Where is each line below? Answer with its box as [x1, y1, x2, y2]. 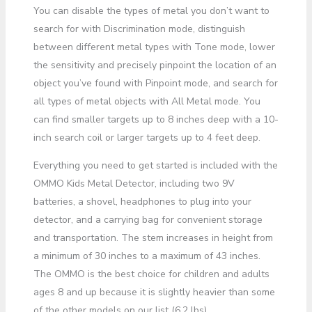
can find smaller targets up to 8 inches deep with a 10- [33, 112, 279, 126]
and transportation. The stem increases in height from [33, 231, 273, 244]
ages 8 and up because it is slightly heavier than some [33, 285, 275, 299]
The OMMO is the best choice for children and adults [33, 267, 270, 281]
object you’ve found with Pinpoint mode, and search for [33, 76, 278, 90]
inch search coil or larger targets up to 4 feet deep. [33, 130, 260, 144]
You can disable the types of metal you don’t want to [33, 3, 270, 17]
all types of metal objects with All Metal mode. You [33, 94, 260, 108]
